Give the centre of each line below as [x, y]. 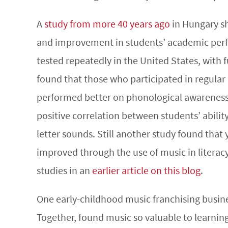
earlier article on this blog [146, 170]
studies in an [64, 170]
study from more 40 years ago [107, 24]
